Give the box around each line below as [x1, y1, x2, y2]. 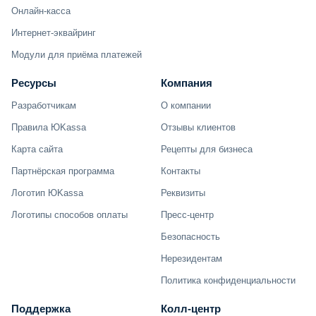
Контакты [161, 166, 200, 177]
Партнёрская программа [11, 166, 114, 177]
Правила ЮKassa [11, 122, 86, 133]
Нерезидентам [161, 253, 222, 265]
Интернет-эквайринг [11, 28, 96, 39]
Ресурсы [11, 77, 56, 90]
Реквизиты [161, 188, 205, 199]
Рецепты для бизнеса [161, 144, 253, 155]
